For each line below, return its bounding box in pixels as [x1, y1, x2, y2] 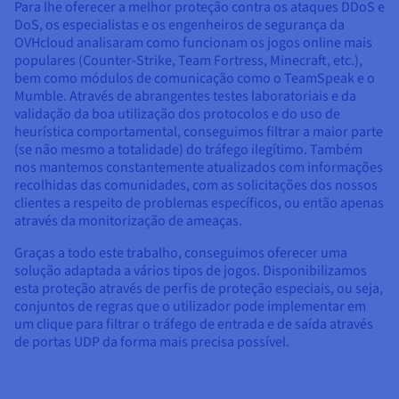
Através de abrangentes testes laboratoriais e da [69, 85, 356, 106]
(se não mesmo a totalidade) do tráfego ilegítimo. [14, 139, 307, 159]
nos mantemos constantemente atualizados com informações [14, 157, 383, 177]
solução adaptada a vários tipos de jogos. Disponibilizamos [14, 260, 367, 281]
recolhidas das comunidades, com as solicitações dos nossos [14, 175, 378, 195]
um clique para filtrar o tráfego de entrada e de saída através [14, 313, 373, 334]
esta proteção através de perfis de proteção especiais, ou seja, [14, 278, 383, 298]
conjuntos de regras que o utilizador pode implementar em [14, 296, 366, 316]
